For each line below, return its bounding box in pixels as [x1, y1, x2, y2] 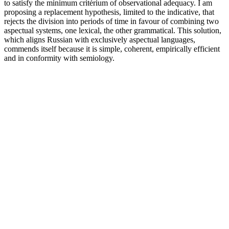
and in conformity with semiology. [4, 53, 114, 62]
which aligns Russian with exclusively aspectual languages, [4, 35, 195, 44]
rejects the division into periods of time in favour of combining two [4, 16, 219, 26]
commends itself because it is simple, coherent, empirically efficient [4, 44, 220, 53]
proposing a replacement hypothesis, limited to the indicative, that [4, 7, 214, 16]
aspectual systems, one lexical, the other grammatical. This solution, [4, 26, 221, 35]
